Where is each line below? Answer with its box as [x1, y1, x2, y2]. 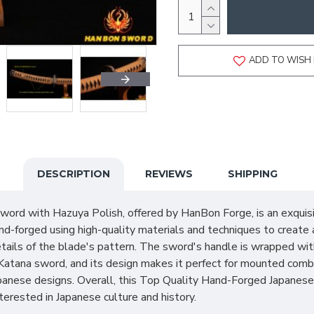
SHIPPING [227, 168, 278, 180]
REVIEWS [144, 168, 193, 180]
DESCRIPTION [36, 168, 110, 180]
